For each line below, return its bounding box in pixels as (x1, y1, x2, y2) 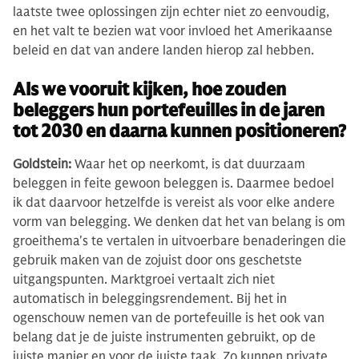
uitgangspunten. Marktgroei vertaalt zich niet (13, 271, 275, 288)
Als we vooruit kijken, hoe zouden (13, 78, 286, 100)
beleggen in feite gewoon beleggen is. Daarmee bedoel (13, 175, 334, 192)
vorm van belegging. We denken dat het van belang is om (13, 213, 345, 230)
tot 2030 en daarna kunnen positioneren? (13, 119, 346, 142)
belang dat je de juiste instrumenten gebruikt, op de (13, 329, 316, 345)
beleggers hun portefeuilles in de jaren (13, 99, 325, 121)
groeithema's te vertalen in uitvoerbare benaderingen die (13, 232, 346, 249)
